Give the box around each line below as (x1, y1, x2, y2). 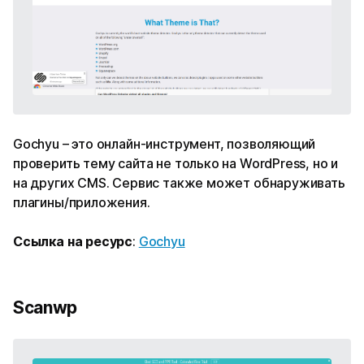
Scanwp (13, 297, 77, 318)
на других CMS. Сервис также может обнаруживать (13, 175, 345, 192)
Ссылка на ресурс (13, 233, 133, 250)
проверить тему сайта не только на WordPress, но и (13, 155, 339, 172)
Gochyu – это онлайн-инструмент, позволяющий (13, 136, 316, 153)
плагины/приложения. (13, 194, 150, 211)
